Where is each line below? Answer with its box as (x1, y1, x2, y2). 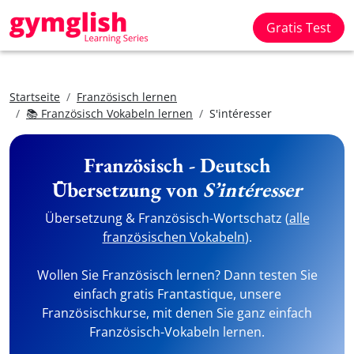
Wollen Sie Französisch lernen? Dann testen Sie (36, 266, 318, 284)
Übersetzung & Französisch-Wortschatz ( (44, 209, 289, 227)
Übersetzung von (52, 176, 203, 203)
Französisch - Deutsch (83, 152, 271, 179)
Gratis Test (266, 19, 331, 36)
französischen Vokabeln (102, 228, 245, 246)
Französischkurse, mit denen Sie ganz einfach (42, 304, 312, 322)
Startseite (9, 89, 60, 104)
